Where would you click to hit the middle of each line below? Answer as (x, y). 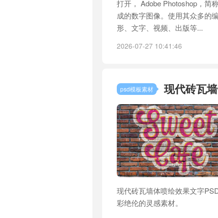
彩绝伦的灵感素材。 (150, 203)
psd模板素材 (137, 89)
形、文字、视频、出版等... (160, 27)
